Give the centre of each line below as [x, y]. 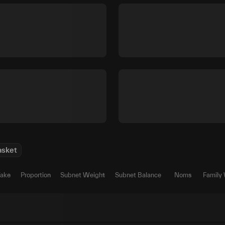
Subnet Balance [138, 175]
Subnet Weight [83, 175]
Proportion [36, 175]
